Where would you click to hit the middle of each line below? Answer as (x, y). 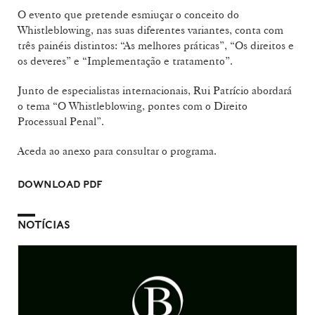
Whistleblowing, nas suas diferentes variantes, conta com (150, 30)
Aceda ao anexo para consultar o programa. (117, 151)
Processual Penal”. (61, 121)
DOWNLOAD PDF (60, 184)
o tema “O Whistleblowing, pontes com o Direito (133, 106)
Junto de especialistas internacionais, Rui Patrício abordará (155, 90)
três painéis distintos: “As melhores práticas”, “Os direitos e (156, 45)
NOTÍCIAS (44, 225)
